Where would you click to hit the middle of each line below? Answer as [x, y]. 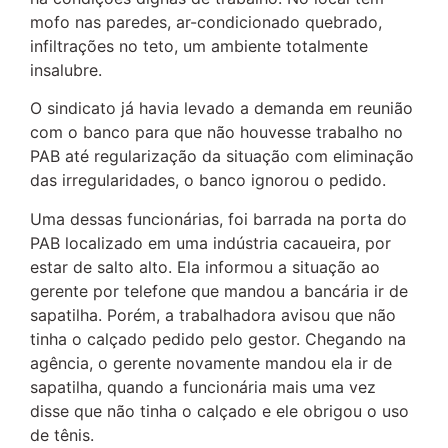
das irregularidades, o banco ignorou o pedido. [208, 180]
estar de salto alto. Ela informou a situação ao [205, 266]
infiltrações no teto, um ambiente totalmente [199, 45]
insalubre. [66, 69]
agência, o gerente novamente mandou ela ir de [211, 362]
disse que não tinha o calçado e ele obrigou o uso [219, 410]
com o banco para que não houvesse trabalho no [216, 132]
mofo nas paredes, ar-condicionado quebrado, [206, 21]
